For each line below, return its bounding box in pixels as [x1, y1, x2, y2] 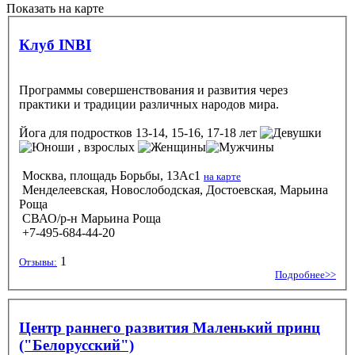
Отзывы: [19, 255, 57, 268]
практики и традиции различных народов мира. [19, 97, 279, 111]
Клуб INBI [19, 36, 91, 53]
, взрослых [74, 139, 138, 154]
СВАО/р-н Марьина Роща [19, 211, 161, 225]
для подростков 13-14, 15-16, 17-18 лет [46, 125, 260, 139]
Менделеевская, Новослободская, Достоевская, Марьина [19, 182, 328, 197]
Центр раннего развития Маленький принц [19, 319, 320, 336]
